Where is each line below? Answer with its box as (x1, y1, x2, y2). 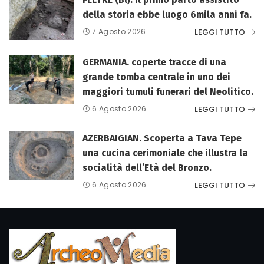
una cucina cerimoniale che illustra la (82, 147, 248, 159)
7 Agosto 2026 (92, 27, 146, 37)
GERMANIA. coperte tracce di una (82, 57, 226, 68)
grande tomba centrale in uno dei (82, 71, 230, 83)
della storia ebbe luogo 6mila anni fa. (82, 9, 252, 21)
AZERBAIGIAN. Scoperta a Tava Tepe (82, 133, 242, 144)
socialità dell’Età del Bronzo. (82, 162, 212, 174)
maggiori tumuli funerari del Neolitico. (82, 86, 253, 98)
